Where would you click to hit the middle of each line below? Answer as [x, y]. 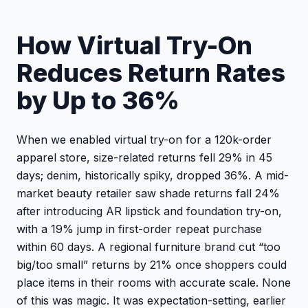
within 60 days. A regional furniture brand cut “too [148, 246]
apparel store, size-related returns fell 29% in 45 [144, 157]
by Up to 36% [98, 100]
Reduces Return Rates [151, 73]
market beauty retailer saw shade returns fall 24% [148, 193]
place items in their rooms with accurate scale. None [154, 282]
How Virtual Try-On [134, 45]
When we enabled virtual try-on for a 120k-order [144, 139]
